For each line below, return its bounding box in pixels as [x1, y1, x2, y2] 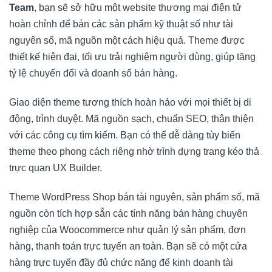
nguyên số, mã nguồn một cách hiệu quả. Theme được [9, 35, 245, 46]
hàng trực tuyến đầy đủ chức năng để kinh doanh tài [9, 257, 233, 268]
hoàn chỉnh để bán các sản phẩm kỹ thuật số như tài [9, 19, 233, 30]
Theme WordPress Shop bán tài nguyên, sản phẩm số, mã [9, 191, 260, 202]
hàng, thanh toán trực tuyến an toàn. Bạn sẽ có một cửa [9, 240, 247, 251]
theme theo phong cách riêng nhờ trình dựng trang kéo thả [9, 146, 259, 157]
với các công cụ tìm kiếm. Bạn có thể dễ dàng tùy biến [9, 129, 240, 140]
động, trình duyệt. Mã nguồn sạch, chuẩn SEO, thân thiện [9, 113, 254, 124]
